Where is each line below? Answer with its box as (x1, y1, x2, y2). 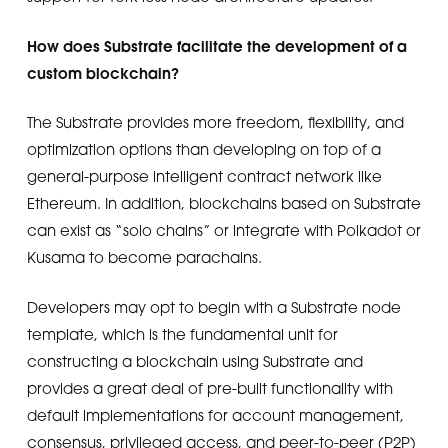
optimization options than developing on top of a (26, 140, 381, 158)
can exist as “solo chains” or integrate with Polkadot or (26, 221, 421, 239)
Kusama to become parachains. (26, 248, 262, 266)
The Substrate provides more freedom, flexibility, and (26, 113, 404, 131)
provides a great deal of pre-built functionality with (26, 378, 393, 397)
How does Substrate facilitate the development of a (26, 35, 407, 56)
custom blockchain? (26, 62, 179, 83)
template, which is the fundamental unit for (26, 324, 338, 343)
